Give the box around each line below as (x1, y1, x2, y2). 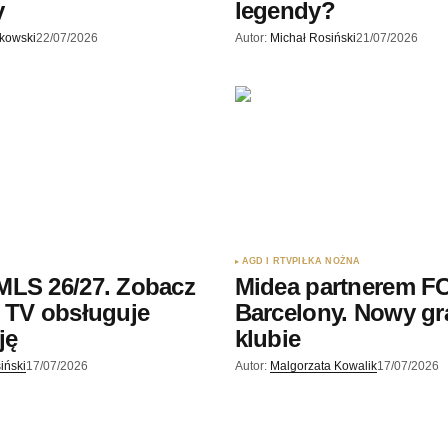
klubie (234, 324, 301, 352)
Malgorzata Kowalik (269, 358, 377, 373)
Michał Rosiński (269, 31, 356, 46)
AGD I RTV (241, 255, 293, 266)
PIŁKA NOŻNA (292, 255, 361, 266)
